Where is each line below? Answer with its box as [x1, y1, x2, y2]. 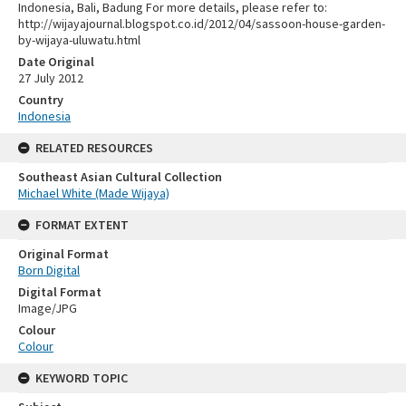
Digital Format [18, 284, 101, 301]
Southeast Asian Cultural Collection [18, 169, 222, 186]
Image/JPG [18, 300, 77, 317]
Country [18, 92, 63, 109]
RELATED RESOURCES [35, 140, 153, 157]
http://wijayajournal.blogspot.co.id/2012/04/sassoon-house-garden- [18, 15, 385, 33]
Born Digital [18, 262, 80, 279]
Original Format [18, 246, 109, 263]
